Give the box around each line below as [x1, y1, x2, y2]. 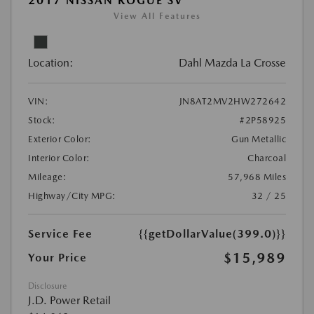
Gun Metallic [231, 134, 286, 145]
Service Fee [28, 227, 93, 241]
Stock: [28, 115, 55, 126]
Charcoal [247, 153, 286, 164]
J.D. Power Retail [28, 294, 111, 308]
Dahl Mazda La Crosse [179, 56, 286, 70]
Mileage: [28, 172, 67, 183]
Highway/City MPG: [28, 191, 116, 202]
